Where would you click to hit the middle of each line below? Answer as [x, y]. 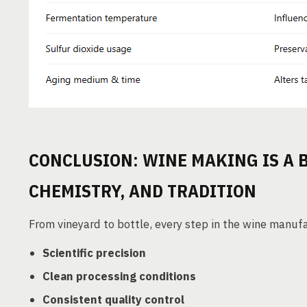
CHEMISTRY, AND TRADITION [143, 191]
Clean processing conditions [119, 276]
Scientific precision [94, 253]
